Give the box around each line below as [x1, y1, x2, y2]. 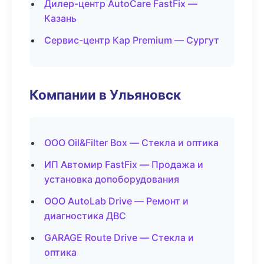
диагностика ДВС [44, 210, 126, 222]
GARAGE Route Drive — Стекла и [44, 232, 194, 243]
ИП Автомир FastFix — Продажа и [44, 159, 203, 170]
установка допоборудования [44, 173, 179, 185]
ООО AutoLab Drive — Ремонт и [44, 195, 189, 207]
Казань [44, 12, 77, 24]
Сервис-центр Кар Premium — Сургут [44, 34, 219, 46]
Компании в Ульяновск [29, 87, 181, 103]
